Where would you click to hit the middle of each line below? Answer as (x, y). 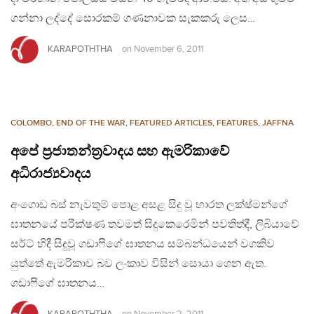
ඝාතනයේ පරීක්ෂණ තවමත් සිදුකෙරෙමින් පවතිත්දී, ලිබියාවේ (155, 225)
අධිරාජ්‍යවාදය (50, 174)
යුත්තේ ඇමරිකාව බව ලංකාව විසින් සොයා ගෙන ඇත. (138, 264)
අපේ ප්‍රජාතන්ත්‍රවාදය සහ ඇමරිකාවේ (120, 152)
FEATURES (237, 123)
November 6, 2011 (169, 50)
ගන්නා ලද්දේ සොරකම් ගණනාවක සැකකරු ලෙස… (133, 19)
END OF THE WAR (91, 123)
